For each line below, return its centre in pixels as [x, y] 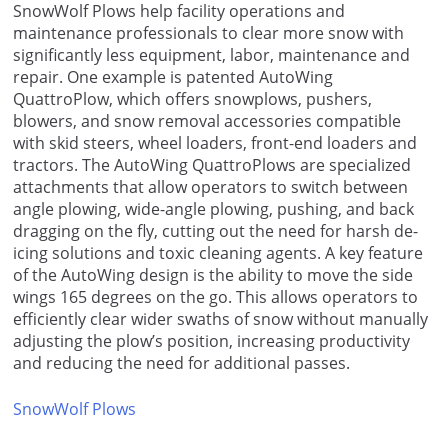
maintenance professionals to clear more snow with [208, 32]
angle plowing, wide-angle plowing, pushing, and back [213, 208]
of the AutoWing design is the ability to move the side [213, 274]
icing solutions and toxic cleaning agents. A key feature [218, 252]
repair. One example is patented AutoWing [173, 76]
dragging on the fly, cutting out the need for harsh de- [215, 230]
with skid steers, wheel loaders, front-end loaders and [215, 142]
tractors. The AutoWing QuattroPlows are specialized [212, 164]
